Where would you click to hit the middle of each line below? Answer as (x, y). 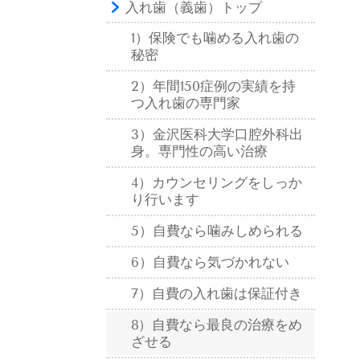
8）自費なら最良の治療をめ (217, 324)
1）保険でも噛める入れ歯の (215, 37)
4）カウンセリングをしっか (217, 182)
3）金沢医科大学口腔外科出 (217, 134)
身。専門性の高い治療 (199, 151)
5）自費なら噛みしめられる (217, 230)
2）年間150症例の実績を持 (213, 86)
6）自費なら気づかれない (210, 262)
